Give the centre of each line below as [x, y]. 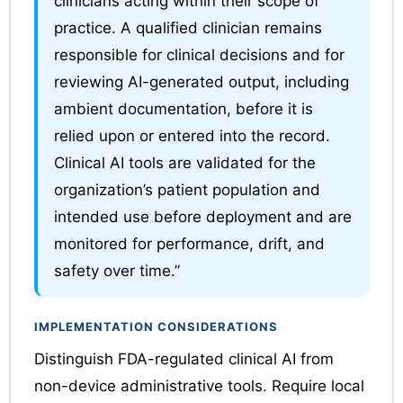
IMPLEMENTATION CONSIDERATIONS [156, 326]
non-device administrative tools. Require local [199, 385]
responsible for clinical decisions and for [199, 54]
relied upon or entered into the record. [192, 135]
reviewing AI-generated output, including [201, 81]
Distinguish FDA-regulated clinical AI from [184, 358]
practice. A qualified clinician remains [188, 27]
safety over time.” [116, 270]
